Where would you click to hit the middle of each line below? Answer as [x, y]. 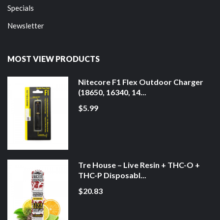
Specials [21, 8]
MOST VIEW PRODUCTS [54, 59]
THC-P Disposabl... [112, 175]
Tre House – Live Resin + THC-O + [139, 165]
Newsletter [26, 26]
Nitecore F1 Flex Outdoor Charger [140, 82]
